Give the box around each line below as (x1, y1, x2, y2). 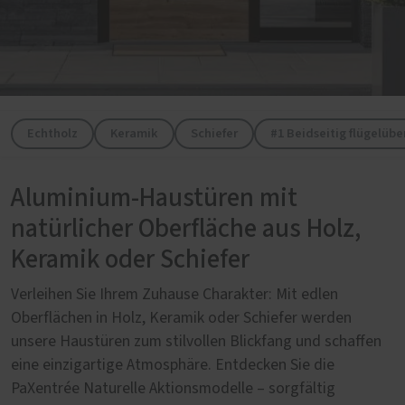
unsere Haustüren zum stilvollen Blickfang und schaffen (11, 334, 381, 350)
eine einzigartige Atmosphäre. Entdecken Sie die (11, 357, 334, 373)
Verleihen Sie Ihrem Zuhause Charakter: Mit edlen (11, 287, 338, 303)
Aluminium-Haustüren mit (11, 185, 297, 212)
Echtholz (27, 124, 78, 143)
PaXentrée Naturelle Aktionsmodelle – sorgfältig (11, 381, 335, 397)
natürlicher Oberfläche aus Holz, (11, 216, 361, 242)
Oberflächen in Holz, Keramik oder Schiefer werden (11, 310, 352, 326)
